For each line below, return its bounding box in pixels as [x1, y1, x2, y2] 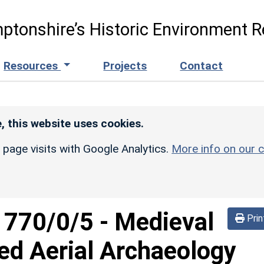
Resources [4, 58, 61, 72]
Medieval [114, 207, 214, 236]
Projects [103, 58, 147, 72]
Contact [180, 58, 223, 72]
